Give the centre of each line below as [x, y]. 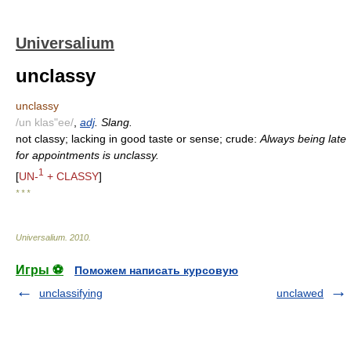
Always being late [303, 139]
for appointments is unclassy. [87, 155]
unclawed [300, 293]
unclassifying [71, 293]
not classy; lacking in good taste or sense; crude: [138, 139]
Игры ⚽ [40, 270]
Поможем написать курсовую [156, 270]
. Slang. [114, 122]
